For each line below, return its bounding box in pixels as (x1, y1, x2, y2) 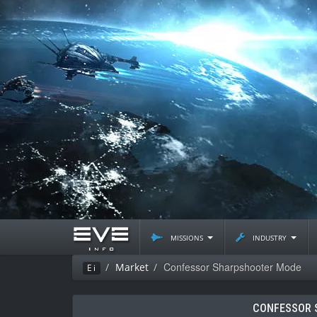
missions (168, 230, 206, 243)
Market (115, 260, 149, 274)
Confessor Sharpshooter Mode (163, 260, 301, 274)
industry (250, 230, 289, 243)
